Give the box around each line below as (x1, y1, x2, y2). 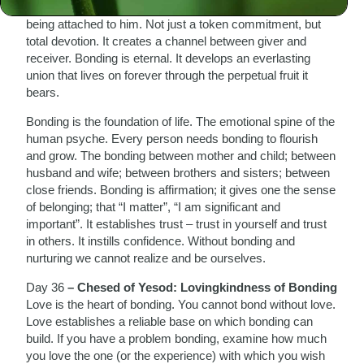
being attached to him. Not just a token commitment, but (26, 16, 322, 31)
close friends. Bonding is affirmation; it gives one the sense (26, 182, 336, 197)
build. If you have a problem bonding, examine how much (26, 331, 327, 345)
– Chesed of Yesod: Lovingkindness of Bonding (64, 279, 338, 294)
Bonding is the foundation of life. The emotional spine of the (26, 114, 336, 128)
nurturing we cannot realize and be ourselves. (26, 250, 266, 265)
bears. (26, 84, 60, 99)
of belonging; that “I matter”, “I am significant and (26, 199, 281, 214)
